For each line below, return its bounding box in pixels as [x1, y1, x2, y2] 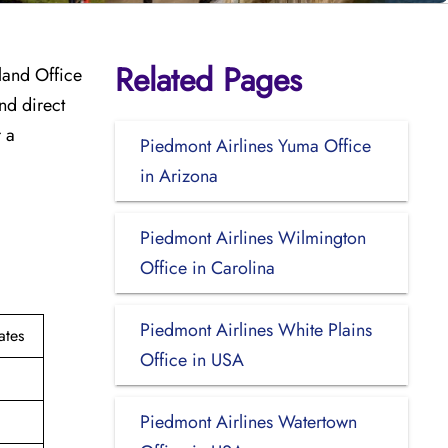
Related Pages [114, 56, 302, 103]
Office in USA [139, 346, 244, 373]
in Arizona [139, 162, 218, 189]
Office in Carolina [139, 254, 275, 281]
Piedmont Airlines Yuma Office [139, 132, 371, 159]
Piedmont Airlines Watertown [139, 408, 357, 435]
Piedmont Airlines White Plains [139, 316, 372, 343]
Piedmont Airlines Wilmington [139, 224, 366, 251]
